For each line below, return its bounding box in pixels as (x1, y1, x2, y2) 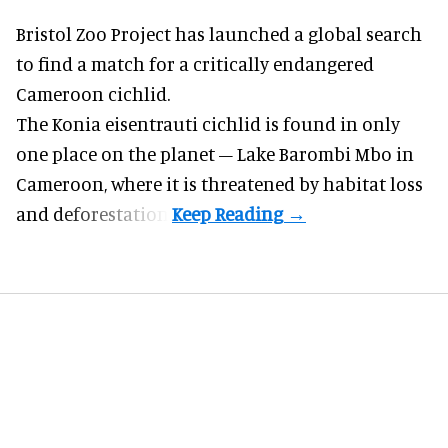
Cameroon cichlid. (16, 82, 170, 106)
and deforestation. (16, 202, 172, 226)
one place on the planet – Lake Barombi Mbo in (16, 142, 414, 166)
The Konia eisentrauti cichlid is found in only (16, 112, 400, 136)
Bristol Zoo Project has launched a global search (16, 22, 422, 46)
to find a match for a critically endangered (16, 52, 374, 76)
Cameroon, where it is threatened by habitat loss (16, 172, 423, 196)
